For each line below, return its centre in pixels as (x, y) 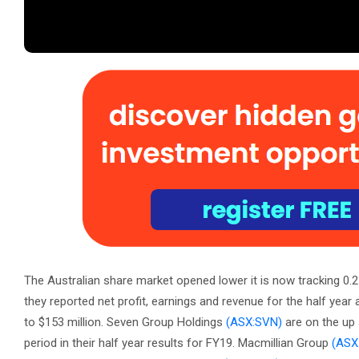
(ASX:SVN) (254, 322)
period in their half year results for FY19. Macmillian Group (178, 343)
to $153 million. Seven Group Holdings (125, 322)
